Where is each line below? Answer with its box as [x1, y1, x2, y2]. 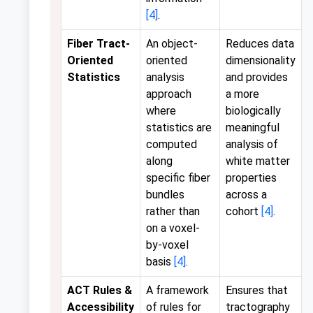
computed [146, 138, 197, 152]
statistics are [146, 121, 212, 135]
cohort [226, 205, 261, 219]
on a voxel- [146, 221, 200, 235]
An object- [146, 37, 198, 51]
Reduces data [226, 37, 294, 51]
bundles [146, 188, 184, 202]
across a [226, 188, 267, 202]
